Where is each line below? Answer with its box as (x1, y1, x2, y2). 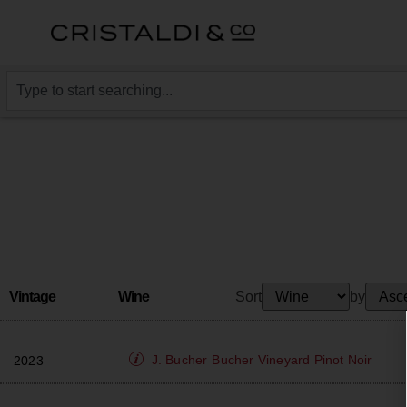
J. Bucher (151, 352, 208, 367)
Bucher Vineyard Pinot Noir (212, 352, 372, 367)
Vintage (9, 288, 55, 304)
